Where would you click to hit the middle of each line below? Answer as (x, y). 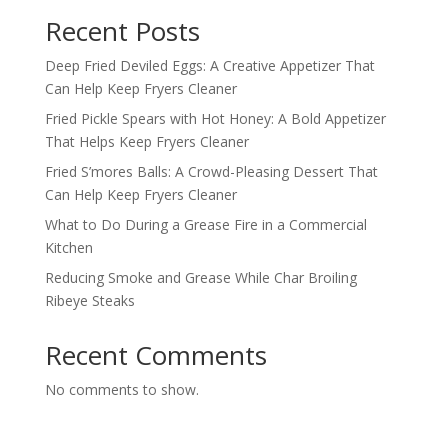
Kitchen (68, 247)
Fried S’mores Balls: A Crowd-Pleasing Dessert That (211, 171)
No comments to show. (121, 389)
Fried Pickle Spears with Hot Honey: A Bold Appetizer (215, 118)
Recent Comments (155, 354)
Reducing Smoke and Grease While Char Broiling (200, 277)
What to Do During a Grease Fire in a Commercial (205, 224)
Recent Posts (122, 30)
